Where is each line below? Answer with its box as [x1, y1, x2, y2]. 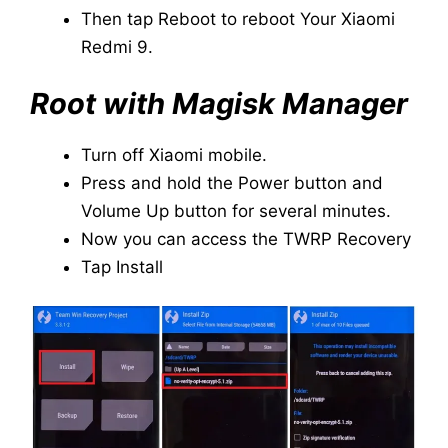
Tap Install [81, 256, 163, 277]
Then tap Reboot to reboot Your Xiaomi [81, 9, 395, 30]
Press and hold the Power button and [81, 172, 383, 193]
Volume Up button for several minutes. [81, 200, 391, 221]
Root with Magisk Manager [30, 85, 415, 121]
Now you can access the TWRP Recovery [81, 228, 411, 249]
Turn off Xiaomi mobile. [81, 144, 267, 165]
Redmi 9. [81, 37, 153, 58]
